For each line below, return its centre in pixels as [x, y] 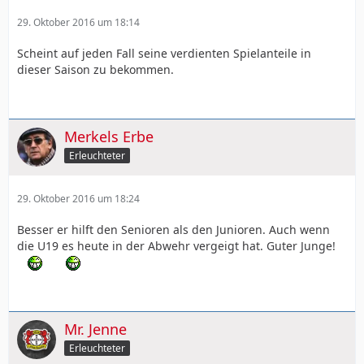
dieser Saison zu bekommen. [95, 69]
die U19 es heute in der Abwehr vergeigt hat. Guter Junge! [176, 245]
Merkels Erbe [109, 136]
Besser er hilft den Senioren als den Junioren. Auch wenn [173, 229]
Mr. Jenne [95, 329]
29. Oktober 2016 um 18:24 [78, 198]
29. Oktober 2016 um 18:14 [78, 22]
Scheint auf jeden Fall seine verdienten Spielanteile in [164, 53]
